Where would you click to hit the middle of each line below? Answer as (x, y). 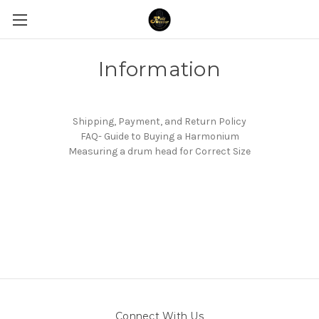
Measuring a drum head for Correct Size (159, 151)
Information (159, 69)
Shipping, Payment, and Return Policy (159, 121)
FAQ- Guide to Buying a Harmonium (159, 136)
